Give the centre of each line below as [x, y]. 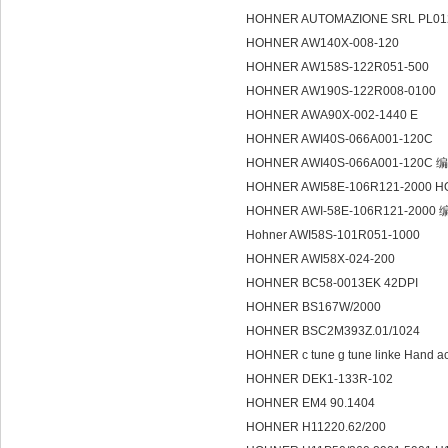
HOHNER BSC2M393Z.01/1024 [336, 331]
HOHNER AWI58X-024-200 [320, 259]
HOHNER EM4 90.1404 [313, 403]
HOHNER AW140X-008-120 [322, 43]
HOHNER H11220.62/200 [316, 427]
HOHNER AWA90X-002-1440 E [332, 115]
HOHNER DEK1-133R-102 [322, 379]
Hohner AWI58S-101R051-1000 [333, 235]
